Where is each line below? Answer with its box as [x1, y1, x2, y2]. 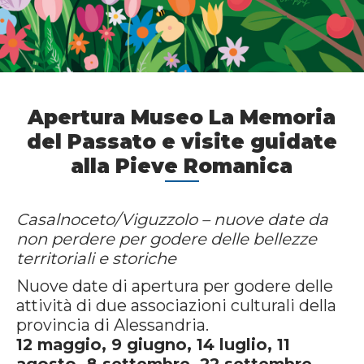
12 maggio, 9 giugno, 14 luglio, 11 [16, 335, 290, 355]
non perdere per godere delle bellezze [16, 229, 317, 249]
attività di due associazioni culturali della [16, 296, 336, 316]
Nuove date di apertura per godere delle [16, 276, 333, 297]
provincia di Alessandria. [16, 315, 209, 336]
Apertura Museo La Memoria [28, 105, 336, 130]
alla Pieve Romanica [71, 154, 293, 179]
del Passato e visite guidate [26, 129, 337, 154]
